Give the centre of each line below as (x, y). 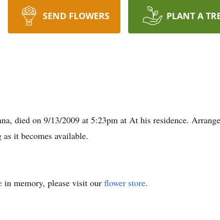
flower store (125, 183)
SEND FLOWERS (76, 16)
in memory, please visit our (53, 183)
